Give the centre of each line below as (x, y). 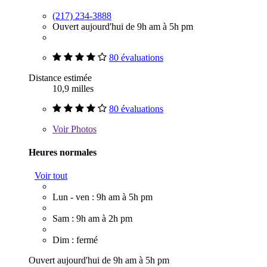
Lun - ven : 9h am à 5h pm (103, 197)
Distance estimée (60, 77)
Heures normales (63, 152)
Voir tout (51, 176)
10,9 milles (73, 88)
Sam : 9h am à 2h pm (92, 219)
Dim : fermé (75, 240)
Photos (83, 129)
